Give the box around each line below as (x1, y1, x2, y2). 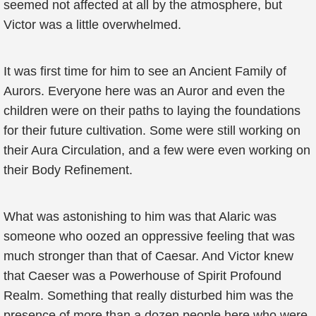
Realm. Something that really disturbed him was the (4, 288, 293, 303)
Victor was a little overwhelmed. (4, 18, 181, 32)
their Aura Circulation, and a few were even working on (4, 143, 310, 157)
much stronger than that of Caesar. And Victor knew (4, 249, 293, 263)
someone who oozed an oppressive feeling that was (4, 229, 295, 243)
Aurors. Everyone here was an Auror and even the (4, 84, 285, 98)
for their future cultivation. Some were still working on (4, 123, 300, 138)
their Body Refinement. (4, 163, 133, 177)
